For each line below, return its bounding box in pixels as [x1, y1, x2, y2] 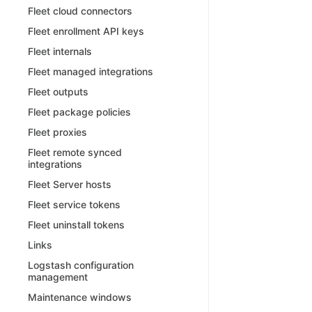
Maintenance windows [28, 291, 132, 304]
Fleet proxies [28, 126, 87, 139]
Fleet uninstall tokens [28, 219, 125, 231]
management [28, 271, 88, 283]
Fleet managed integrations [28, 65, 153, 78]
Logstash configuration [28, 259, 134, 272]
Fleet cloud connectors [28, 5, 132, 17]
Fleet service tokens [28, 198, 120, 211]
